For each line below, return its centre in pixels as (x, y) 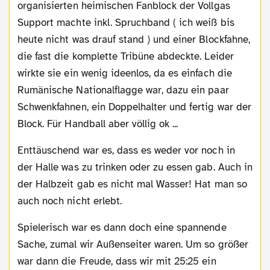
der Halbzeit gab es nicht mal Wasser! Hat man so (132, 184)
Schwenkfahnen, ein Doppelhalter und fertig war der (134, 107)
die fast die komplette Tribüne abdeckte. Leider (126, 57)
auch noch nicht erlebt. (70, 201)
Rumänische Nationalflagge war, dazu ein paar (123, 90)
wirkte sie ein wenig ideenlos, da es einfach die (125, 74)
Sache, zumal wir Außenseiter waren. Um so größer (133, 245)
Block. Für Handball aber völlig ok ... (98, 124)
